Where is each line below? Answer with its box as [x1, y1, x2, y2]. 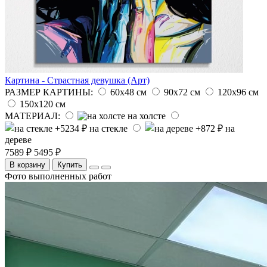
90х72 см [164, 86, 200, 97]
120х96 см [218, 86, 259, 97]
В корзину [10, 160, 45, 169]
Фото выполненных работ [5, 170, 111, 181]
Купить [57, 160, 82, 169]
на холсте [128, 110, 166, 121]
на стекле [89, 123, 128, 133]
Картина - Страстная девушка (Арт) [5, 74, 150, 85]
